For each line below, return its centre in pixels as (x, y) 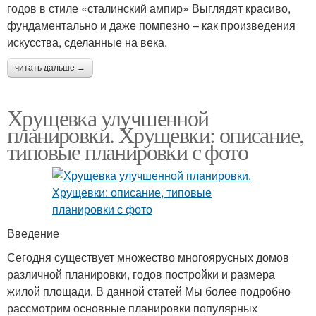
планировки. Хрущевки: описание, (156, 134)
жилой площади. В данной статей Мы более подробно (149, 291)
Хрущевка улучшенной (108, 117)
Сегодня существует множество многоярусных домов (148, 257)
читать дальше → (50, 68)
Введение (33, 233)
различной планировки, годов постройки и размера (141, 274)
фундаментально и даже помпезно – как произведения (151, 25)
